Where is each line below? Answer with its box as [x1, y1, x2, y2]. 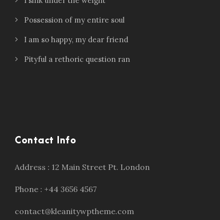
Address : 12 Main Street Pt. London [15, 162, 150, 172]
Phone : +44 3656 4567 [15, 184, 97, 194]
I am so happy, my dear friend [24, 35, 128, 45]
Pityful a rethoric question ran [24, 55, 130, 64]
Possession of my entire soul [24, 15, 125, 25]
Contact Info [15, 136, 76, 146]
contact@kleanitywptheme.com [15, 206, 134, 217]
